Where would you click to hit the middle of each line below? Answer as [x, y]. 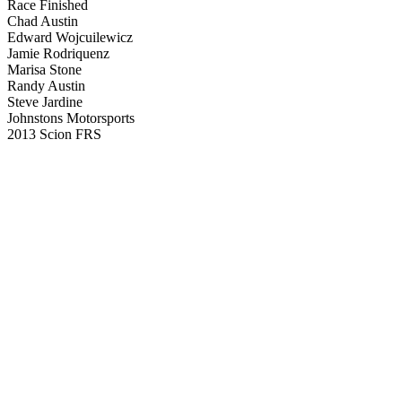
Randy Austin [46, 86]
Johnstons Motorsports [71, 118]
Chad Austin [43, 21]
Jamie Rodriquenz [58, 53]
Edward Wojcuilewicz [70, 37]
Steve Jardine [45, 102]
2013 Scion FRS [54, 134]
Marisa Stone [44, 70]
